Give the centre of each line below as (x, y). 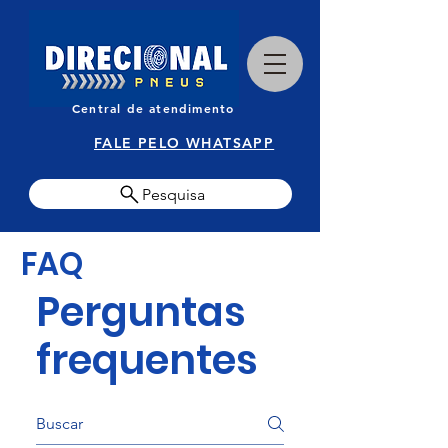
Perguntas (141, 312)
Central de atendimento (153, 108)
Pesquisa (173, 194)
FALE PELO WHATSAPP (184, 143)
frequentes (147, 360)
